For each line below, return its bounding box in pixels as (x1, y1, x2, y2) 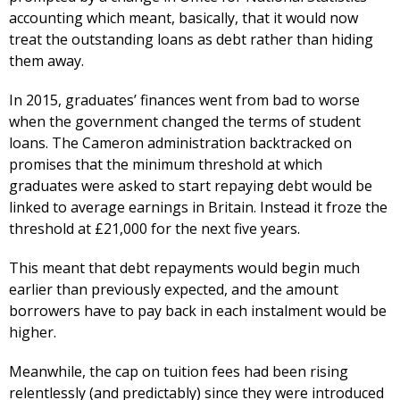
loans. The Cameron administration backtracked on (9, 133, 352, 154)
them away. (9, 51, 84, 71)
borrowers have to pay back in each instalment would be (9, 301, 387, 321)
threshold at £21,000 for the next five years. (9, 219, 300, 239)
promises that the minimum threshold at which (9, 154, 322, 175)
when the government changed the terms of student (9, 112, 361, 132)
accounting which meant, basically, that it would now (9, 8, 358, 29)
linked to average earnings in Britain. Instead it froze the (9, 197, 387, 218)
